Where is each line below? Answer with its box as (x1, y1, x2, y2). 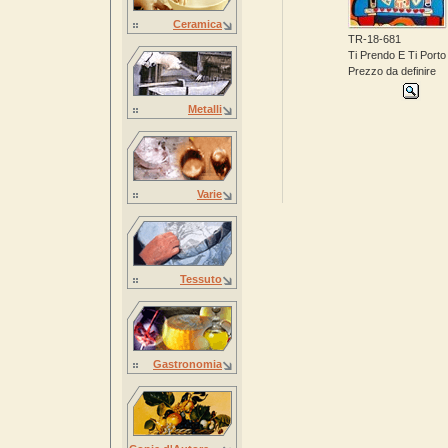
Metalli (188, 103, 222, 115)
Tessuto (180, 273, 222, 285)
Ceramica (173, 18, 222, 30)
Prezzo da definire (348, 65, 436, 77)
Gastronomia (153, 358, 222, 370)
